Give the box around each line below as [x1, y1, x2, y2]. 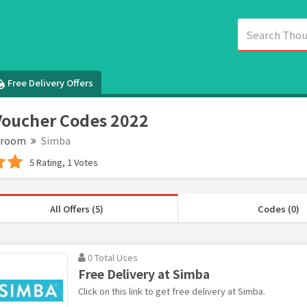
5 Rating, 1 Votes [29, 155, 98, 169]
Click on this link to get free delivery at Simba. [77, 284, 265, 297]
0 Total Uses [87, 250, 138, 264]
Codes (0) [257, 201, 299, 215]
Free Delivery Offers [8, 75, 94, 89]
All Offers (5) [50, 201, 104, 215]
